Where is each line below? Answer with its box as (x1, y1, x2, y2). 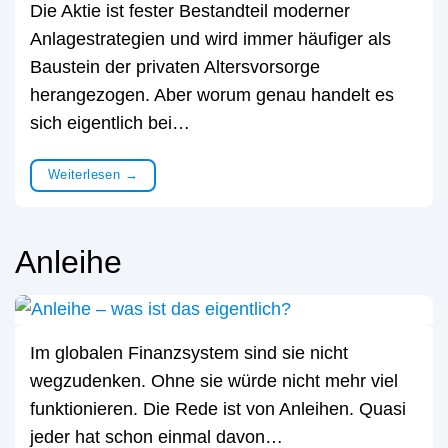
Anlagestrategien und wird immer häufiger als (30, 28, 391, 49)
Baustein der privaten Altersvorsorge (30, 56, 320, 77)
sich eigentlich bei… (30, 112, 190, 133)
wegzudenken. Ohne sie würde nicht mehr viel (30, 370, 398, 391)
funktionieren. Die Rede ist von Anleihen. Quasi (30, 398, 406, 419)
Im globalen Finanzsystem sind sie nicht (30, 342, 348, 363)
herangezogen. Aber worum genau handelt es (30, 84, 394, 105)
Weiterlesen (47, 167, 125, 183)
